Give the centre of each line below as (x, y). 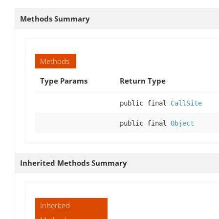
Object (182, 123)
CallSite (186, 103)
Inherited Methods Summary (74, 163)
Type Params (64, 81)
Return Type (143, 81)
